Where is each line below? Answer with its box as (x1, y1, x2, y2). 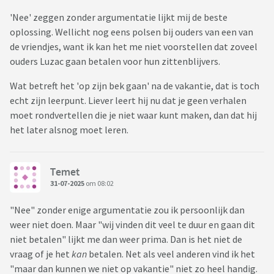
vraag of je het (10, 248, 72, 261)
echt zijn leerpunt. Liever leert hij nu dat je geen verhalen (10, 94, 246, 107)
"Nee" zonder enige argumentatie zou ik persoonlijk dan (10, 204, 245, 217)
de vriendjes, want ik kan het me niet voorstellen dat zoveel (10, 40, 257, 53)
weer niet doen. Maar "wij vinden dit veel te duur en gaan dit (10, 218, 255, 231)
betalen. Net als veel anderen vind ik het (87, 248, 255, 261)
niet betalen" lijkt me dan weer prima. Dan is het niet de (10, 233, 242, 246)
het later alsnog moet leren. (10, 124, 130, 136)
